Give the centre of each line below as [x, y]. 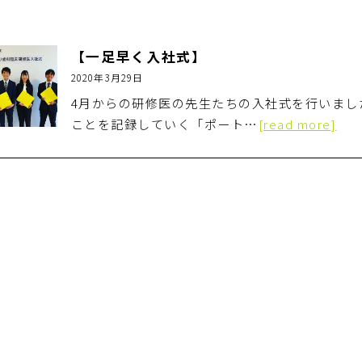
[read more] [297, 124]
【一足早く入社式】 [139, 57]
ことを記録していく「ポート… [164, 124]
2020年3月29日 [107, 78]
